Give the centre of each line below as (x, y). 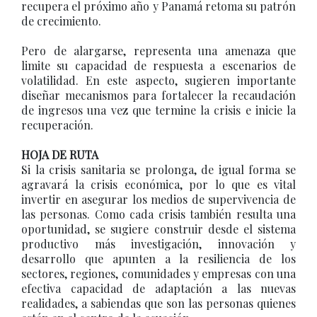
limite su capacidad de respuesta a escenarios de (158, 65)
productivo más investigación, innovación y (158, 244)
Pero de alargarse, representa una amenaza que (158, 51)
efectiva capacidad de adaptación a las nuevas (158, 288)
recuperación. (57, 125)
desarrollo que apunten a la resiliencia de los (158, 259)
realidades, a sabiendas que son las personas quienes (158, 303)
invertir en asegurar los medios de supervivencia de (158, 199)
